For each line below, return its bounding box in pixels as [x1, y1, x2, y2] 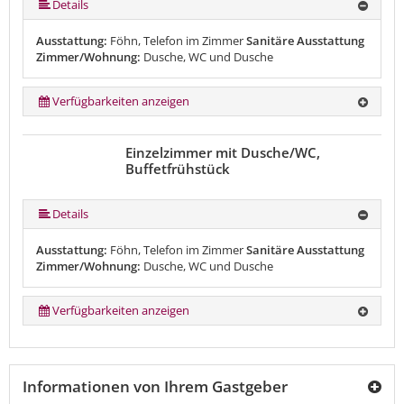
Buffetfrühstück [124, 160, 230, 179]
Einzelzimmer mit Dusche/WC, [124, 143, 320, 162]
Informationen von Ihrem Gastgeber [23, 376, 288, 398]
